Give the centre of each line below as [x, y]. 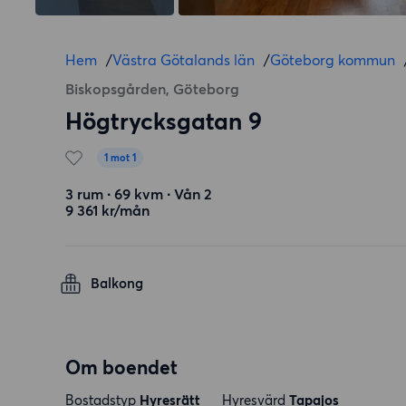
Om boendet [121, 367]
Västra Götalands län [184, 60]
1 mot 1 [120, 158]
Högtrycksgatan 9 [164, 121]
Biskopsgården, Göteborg [152, 89]
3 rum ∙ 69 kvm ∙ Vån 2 [139, 194]
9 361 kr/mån [107, 210]
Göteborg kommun [333, 60]
